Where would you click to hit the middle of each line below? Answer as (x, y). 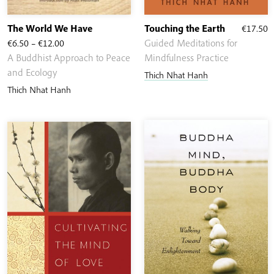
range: (77, 57)
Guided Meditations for (191, 43)
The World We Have (50, 28)
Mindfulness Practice (187, 58)
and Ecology (32, 72)
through (80, 87)
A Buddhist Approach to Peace (69, 58)
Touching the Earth (185, 28)
